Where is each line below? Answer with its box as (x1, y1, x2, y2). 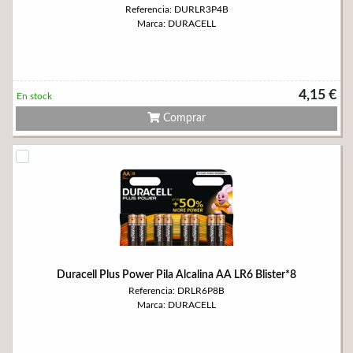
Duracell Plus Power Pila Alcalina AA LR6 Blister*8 (57, 269, 296, 281)
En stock (17, 91, 52, 101)
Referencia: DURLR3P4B (124, 5, 229, 14)
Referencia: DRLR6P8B (128, 286, 225, 295)
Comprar (160, 113, 206, 124)
